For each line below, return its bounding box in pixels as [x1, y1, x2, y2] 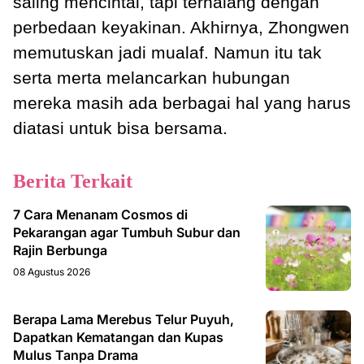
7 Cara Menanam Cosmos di [13, 206, 188, 223]
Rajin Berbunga [13, 242, 107, 259]
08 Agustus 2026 [13, 266, 90, 279]
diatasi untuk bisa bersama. [13, 119, 227, 138]
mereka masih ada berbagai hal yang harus [13, 93, 351, 113]
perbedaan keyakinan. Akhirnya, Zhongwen [13, 18, 349, 37]
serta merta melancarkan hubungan [13, 68, 290, 88]
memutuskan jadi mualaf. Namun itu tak [13, 43, 322, 63]
